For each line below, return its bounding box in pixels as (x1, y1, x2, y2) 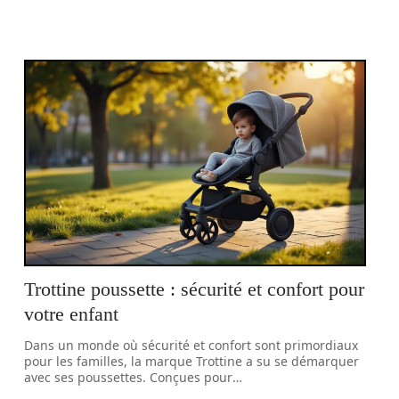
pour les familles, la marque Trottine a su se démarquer (24, 353, 360, 370)
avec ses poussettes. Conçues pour (24, 369, 233, 386)
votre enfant (24, 303, 119, 325)
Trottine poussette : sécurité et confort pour (24, 278, 365, 300)
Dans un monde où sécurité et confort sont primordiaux (24, 337, 359, 354)
